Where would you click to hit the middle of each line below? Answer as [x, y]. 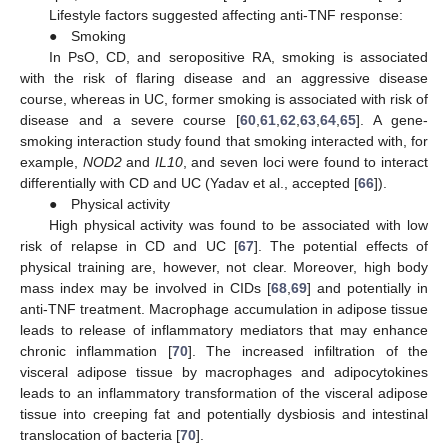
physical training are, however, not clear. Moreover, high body [224, 267]
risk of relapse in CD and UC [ [129, 246]
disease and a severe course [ [130, 120]
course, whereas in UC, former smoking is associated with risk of [224, 99]
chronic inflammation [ [96, 351]
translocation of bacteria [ [100, 435]
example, [51, 162]
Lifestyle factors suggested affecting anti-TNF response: [225, 15]
